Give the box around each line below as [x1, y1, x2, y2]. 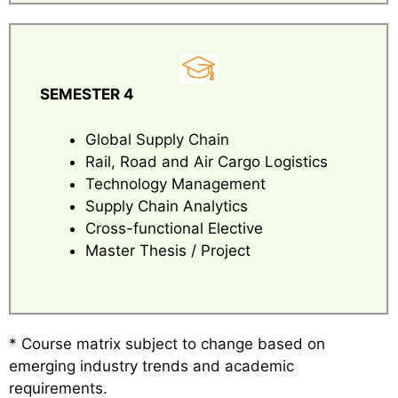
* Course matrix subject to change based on [9, 335, 325, 354]
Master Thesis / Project [85, 241, 251, 259]
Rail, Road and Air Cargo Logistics [85, 152, 328, 171]
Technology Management [85, 174, 266, 193]
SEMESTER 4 [40, 85, 134, 104]
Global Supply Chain [85, 130, 229, 148]
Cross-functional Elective [85, 219, 263, 237]
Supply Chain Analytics [85, 196, 248, 215]
